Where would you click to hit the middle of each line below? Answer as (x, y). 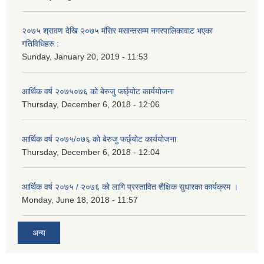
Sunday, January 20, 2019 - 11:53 (85, 56)
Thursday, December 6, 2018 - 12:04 (91, 152)
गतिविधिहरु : (40, 43)
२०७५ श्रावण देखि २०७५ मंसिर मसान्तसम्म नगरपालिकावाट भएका (117, 30)
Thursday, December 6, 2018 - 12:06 (91, 104)
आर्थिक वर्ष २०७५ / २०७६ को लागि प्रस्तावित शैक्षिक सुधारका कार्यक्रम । (130, 187)
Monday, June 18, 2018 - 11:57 (80, 199)
